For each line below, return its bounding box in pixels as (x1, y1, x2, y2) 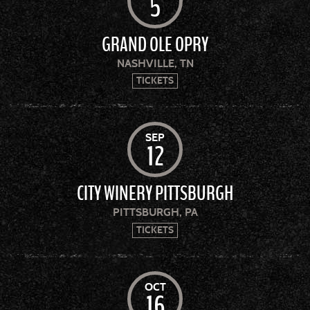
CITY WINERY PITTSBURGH (77, 180, 233, 208)
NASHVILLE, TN (116, 56, 194, 70)
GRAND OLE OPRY (102, 30, 208, 59)
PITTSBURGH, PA (112, 206, 198, 219)
